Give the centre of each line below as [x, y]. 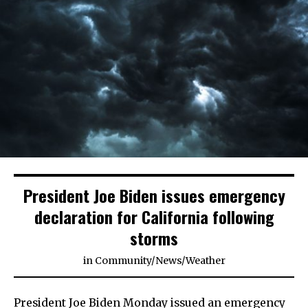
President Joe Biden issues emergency [154, 195]
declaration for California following [154, 216]
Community [123, 260]
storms [154, 238]
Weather [205, 260]
